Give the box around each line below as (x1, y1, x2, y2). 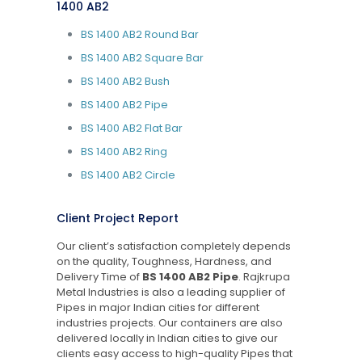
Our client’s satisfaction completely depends (56, 238, 291, 254)
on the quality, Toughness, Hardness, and (56, 253, 271, 269)
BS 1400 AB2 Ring (80, 143, 167, 159)
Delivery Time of (56, 268, 142, 284)
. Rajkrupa (238, 268, 290, 284)
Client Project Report (56, 209, 179, 226)
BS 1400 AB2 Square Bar (80, 49, 204, 65)
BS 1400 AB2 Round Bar (80, 26, 199, 42)
